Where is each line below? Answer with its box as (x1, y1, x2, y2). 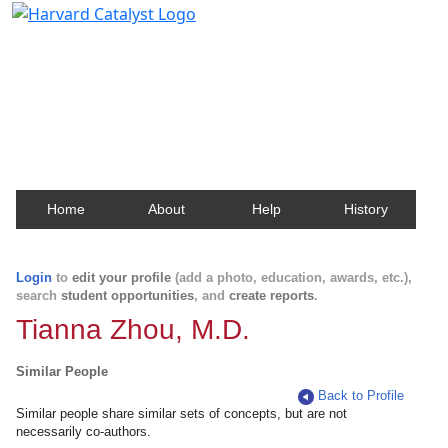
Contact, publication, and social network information (24, 63, 423, 86)
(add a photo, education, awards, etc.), (171, 270, 412, 285)
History (344, 201, 388, 217)
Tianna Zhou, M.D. (16, 314, 250, 345)
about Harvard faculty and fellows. (24, 82, 285, 105)
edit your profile (72, 270, 171, 285)
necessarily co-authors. (16, 424, 151, 439)
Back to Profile (318, 388, 405, 403)
